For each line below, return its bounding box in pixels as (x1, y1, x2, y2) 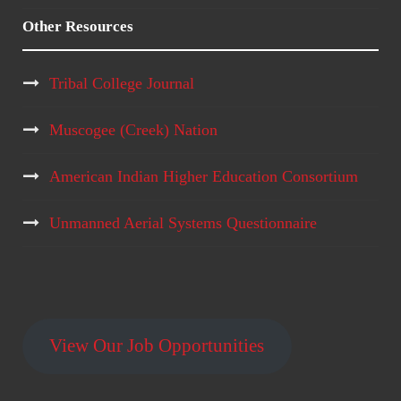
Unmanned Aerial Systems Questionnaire (49, 214, 317, 232)
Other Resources (22, 18, 133, 35)
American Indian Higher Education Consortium (49, 167, 358, 185)
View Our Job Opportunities (49, 335, 265, 357)
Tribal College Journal (49, 74, 194, 92)
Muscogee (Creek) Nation (49, 121, 218, 139)
